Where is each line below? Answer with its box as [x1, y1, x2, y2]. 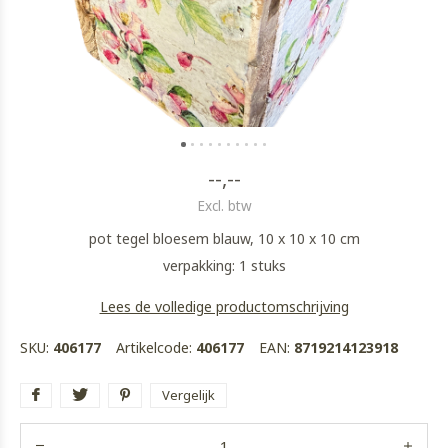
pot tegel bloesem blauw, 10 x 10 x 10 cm [88, 229, 360, 248]
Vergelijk [162, 386, 215, 404]
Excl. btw [196, 197, 252, 215]
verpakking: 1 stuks [162, 256, 286, 275]
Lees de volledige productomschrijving [99, 297, 349, 316]
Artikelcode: [116, 338, 196, 357]
